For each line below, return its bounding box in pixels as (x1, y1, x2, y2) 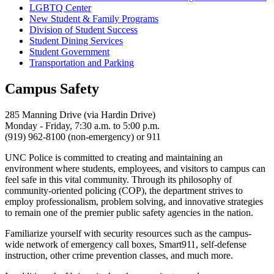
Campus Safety (5, 80, 99, 97)
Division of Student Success (29, 24, 138, 35)
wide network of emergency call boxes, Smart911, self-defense (5, 239, 246, 250)
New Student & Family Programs (29, 13, 158, 24)
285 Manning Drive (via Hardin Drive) (5, 109, 155, 120)
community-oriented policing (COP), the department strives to (5, 185, 243, 196)
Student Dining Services (29, 35, 123, 46)
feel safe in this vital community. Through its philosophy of (5, 174, 232, 185)
